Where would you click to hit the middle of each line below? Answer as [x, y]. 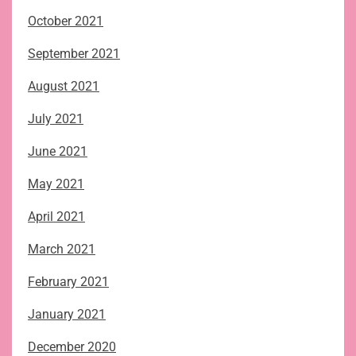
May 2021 [56, 184]
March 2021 [62, 250]
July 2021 [56, 119]
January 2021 [67, 315]
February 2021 [68, 282]
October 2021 [66, 21]
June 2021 [58, 152]
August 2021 [64, 87]
